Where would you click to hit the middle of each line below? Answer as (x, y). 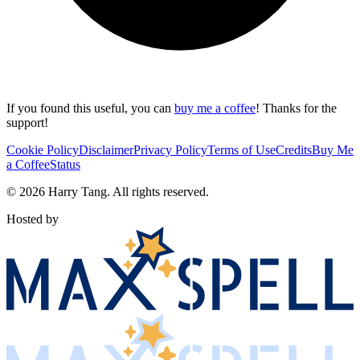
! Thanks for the (296, 108)
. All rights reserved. (158, 191)
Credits (294, 149)
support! (27, 122)
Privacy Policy (170, 149)
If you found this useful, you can (89, 108)
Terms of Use (241, 149)
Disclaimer (106, 149)
